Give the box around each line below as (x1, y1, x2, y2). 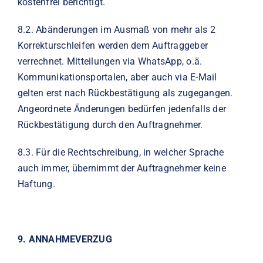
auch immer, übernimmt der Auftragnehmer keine (17, 162, 226, 174)
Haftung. (17, 178, 55, 190)
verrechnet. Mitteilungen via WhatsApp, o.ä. (17, 55, 203, 67)
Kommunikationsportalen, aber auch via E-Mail (17, 71, 217, 83)
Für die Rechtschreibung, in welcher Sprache (36, 146, 224, 158)
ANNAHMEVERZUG (28, 233, 112, 245)
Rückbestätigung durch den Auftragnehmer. (17, 119, 203, 130)
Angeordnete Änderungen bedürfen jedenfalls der (17, 103, 227, 114)
